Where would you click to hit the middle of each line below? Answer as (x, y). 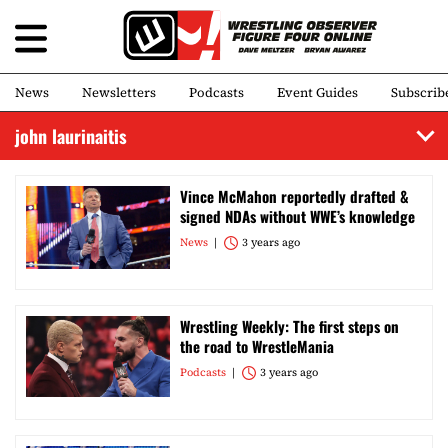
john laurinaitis (71, 136)
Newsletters (119, 92)
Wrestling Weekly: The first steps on (289, 326)
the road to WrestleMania (257, 346)
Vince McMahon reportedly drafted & (294, 196)
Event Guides (317, 92)
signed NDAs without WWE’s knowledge (297, 216)
